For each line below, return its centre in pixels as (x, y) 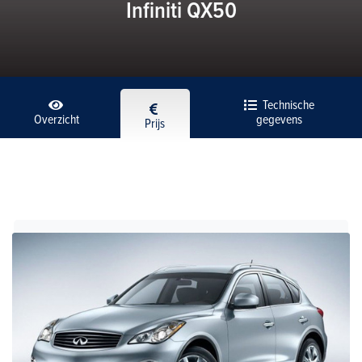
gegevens (280, 119)
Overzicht (57, 119)
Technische (287, 104)
